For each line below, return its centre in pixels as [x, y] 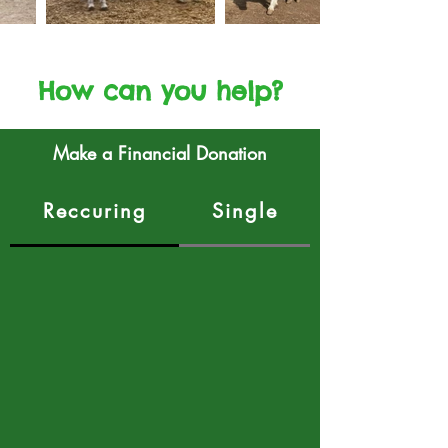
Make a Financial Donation [160, 153]
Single [244, 211]
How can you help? [160, 91]
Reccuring [94, 211]
